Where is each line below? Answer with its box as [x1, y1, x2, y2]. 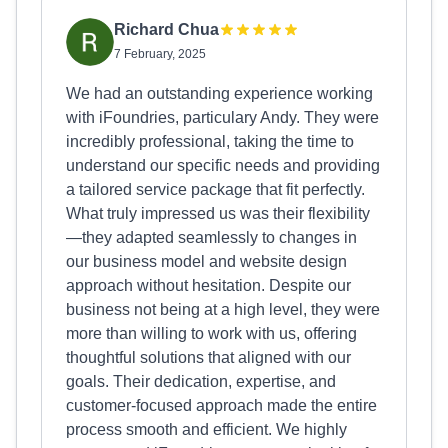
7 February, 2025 [114, 47, 206, 61]
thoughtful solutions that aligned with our [66, 349, 351, 366]
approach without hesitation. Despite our [66, 277, 351, 294]
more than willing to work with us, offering [66, 325, 357, 342]
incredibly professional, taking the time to [66, 133, 354, 150]
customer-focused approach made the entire [66, 397, 377, 414]
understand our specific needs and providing [66, 157, 380, 174]
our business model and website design [66, 253, 347, 270]
